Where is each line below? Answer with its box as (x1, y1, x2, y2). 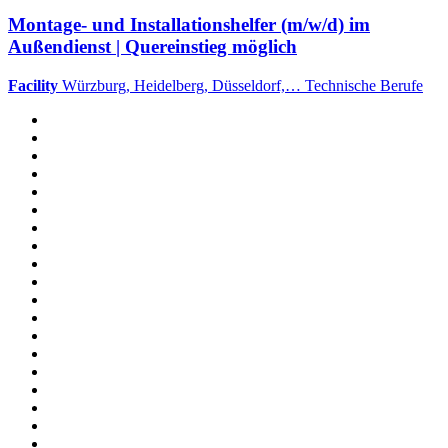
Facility (8, 77, 58, 95)
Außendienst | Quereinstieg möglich (8, 36, 297, 58)
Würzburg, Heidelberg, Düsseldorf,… (62, 77, 305, 95)
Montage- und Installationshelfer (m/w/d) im (8, 14, 370, 36)
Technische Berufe (305, 77, 423, 95)
